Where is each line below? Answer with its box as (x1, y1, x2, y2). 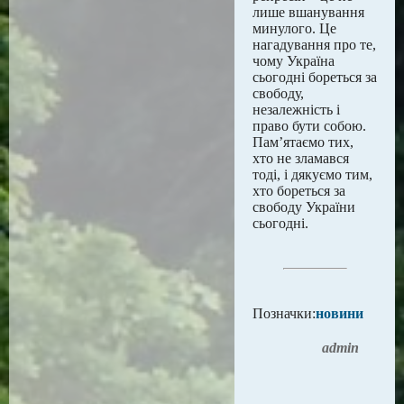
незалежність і (252, 102, 340, 117)
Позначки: (252, 306, 316, 321)
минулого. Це (252, 21, 336, 36)
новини (316, 306, 363, 321)
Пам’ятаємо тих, (252, 134, 353, 150)
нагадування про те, (252, 37, 376, 52)
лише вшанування (252, 5, 364, 20)
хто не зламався (252, 151, 349, 166)
